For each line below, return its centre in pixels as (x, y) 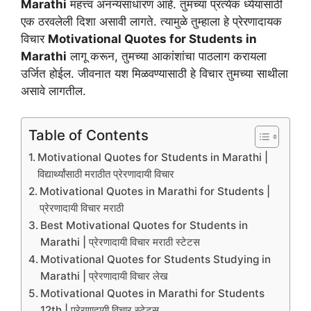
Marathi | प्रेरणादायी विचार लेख (104, 276)
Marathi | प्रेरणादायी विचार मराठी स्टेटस (120, 242)
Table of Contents (89, 135)
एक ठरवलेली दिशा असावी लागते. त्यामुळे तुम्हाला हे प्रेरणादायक (151, 21)
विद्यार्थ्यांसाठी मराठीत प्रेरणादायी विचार (106, 174)
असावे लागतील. (53, 91)
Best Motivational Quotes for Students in (144, 226)
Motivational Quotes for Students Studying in (156, 260)
